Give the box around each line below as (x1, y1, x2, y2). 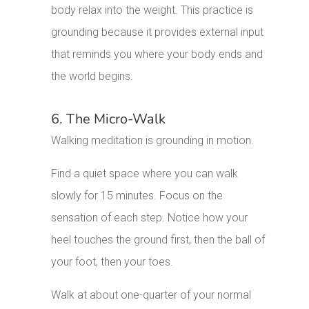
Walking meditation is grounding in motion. (51, 134, 255, 148)
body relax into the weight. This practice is (51, 3, 254, 17)
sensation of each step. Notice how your (51, 211, 248, 225)
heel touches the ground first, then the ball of (51, 233, 266, 247)
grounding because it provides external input (51, 26, 264, 39)
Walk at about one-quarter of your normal (51, 288, 252, 302)
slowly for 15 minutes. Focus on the (51, 189, 223, 203)
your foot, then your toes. (51, 255, 174, 269)
